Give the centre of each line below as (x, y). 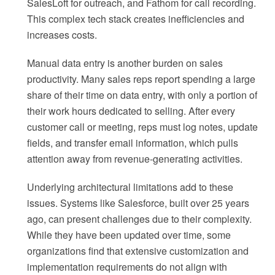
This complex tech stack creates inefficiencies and (136, 19)
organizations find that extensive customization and (138, 251)
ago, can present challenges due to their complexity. (139, 219)
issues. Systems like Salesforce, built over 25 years (138, 203)
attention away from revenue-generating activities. (135, 159)
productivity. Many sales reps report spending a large (141, 79)
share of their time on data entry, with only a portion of (142, 95)
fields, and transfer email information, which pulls (133, 143)
